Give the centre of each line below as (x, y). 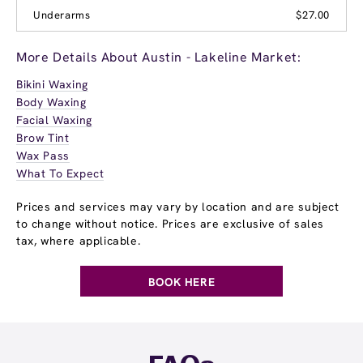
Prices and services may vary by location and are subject (178, 206)
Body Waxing (51, 102)
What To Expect (60, 173)
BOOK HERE (181, 282)
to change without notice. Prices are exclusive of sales (171, 223)
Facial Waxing (54, 120)
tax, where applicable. (79, 240)
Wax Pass (43, 155)
